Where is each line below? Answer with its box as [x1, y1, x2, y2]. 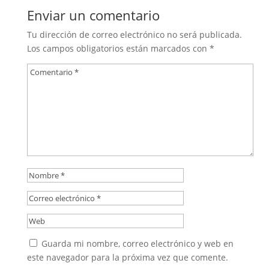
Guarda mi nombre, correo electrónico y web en [41, 238, 234, 249]
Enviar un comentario [26, 6, 160, 24]
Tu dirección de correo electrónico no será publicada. [26, 29, 242, 40]
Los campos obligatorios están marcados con [26, 43, 210, 54]
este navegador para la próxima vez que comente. [26, 252, 228, 263]
